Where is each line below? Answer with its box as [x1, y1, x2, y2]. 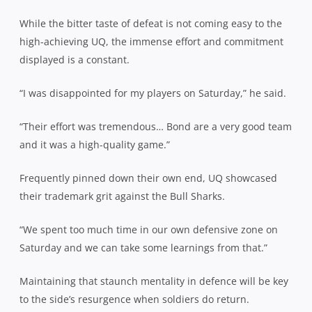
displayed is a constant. [19, 52, 130, 66]
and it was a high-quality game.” [19, 137, 170, 151]
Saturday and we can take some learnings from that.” [19, 240, 267, 254]
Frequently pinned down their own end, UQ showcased [19, 171, 277, 185]
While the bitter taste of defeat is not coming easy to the [19, 16, 282, 30]
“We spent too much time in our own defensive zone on [19, 222, 278, 236]
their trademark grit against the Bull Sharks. [19, 189, 225, 203]
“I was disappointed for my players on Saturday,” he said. [19, 86, 286, 100]
